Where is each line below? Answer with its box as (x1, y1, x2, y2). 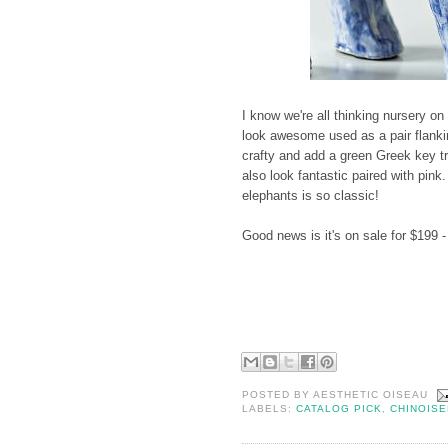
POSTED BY (242, 388, 314, 400)
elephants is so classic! (242, 187, 379, 203)
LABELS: (242, 402, 297, 414)
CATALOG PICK (296, 402, 383, 414)
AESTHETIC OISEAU (313, 388, 429, 400)
